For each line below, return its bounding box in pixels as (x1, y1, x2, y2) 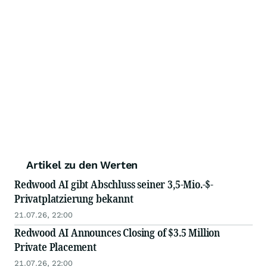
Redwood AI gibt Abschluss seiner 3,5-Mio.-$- (14, 177, 214, 192)
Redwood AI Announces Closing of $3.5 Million (14, 225, 221, 240)
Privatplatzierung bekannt (14, 191, 133, 206)
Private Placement (14, 240, 97, 254)
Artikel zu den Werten (26, 159, 138, 172)
